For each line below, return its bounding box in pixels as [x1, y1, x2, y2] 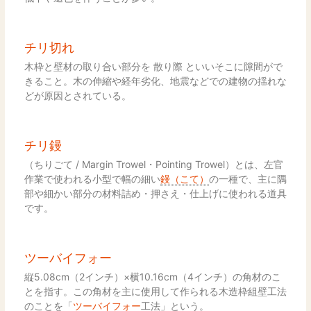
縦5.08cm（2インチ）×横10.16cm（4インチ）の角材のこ [24, 270, 281, 283]
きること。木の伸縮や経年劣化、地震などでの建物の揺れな [24, 74, 287, 87]
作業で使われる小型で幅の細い [24, 172, 160, 185]
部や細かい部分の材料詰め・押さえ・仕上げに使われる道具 [24, 187, 287, 199]
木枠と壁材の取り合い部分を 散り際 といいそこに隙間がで [24, 60, 283, 72]
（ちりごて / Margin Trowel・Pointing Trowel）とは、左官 [24, 158, 283, 170]
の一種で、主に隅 [208, 172, 287, 185]
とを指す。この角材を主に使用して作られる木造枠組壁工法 [24, 285, 287, 297]
